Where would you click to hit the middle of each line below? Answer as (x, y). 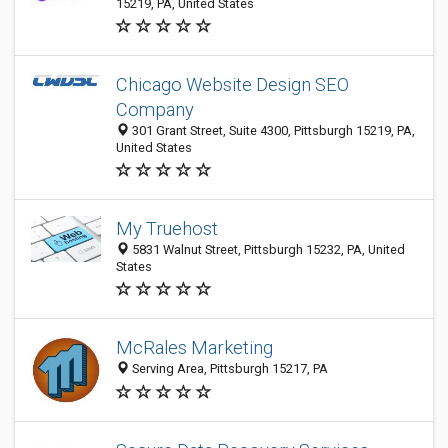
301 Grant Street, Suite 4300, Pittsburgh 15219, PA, (272, 130)
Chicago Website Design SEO (232, 84)
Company (155, 109)
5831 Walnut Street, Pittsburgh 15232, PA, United (267, 249)
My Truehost (167, 228)
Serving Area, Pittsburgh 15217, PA (228, 369)
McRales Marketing (194, 348)
